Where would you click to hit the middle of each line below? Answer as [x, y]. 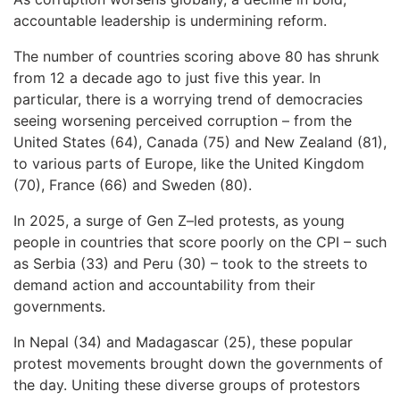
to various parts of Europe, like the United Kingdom [189, 163]
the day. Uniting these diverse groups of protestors [187, 384]
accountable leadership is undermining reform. [170, 20]
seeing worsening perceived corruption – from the [183, 120]
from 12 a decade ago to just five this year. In [167, 77]
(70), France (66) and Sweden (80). [133, 184]
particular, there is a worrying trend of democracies [188, 99]
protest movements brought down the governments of [198, 363]
